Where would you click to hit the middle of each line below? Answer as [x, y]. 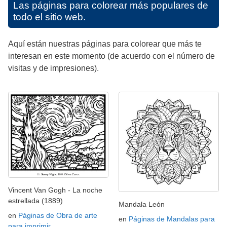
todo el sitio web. [49, 17]
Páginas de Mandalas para [172, 219]
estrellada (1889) [35, 200]
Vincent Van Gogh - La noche [55, 190]
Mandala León [142, 204]
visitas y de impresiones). [53, 68]
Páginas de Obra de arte [58, 215]
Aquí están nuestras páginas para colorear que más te [105, 44]
